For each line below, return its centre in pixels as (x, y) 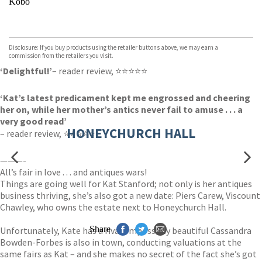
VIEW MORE (218, 23)
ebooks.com (31, 23)
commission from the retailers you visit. (61, 56)
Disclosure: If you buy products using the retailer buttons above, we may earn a (113, 47)
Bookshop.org (35, 33)
